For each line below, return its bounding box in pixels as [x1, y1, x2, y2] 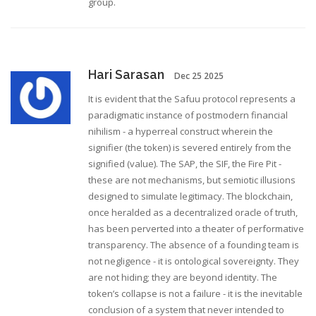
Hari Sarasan [88, 67, 164, 83]
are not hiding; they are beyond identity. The [88, 271, 277, 284]
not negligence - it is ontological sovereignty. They [88, 255, 299, 268]
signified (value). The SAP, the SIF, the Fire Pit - [88, 157, 281, 171]
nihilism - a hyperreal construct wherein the [88, 125, 273, 138]
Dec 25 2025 [174, 70, 224, 83]
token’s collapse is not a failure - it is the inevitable [88, 287, 303, 300]
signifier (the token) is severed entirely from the [88, 141, 291, 154]
